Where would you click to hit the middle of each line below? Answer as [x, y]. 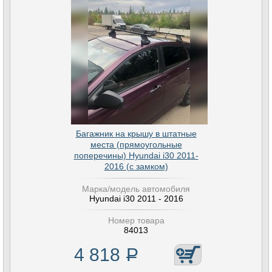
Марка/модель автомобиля [136, 189]
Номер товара [136, 220]
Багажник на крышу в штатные [136, 134]
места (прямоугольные [136, 144]
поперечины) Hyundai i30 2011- [136, 155]
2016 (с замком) [136, 166]
